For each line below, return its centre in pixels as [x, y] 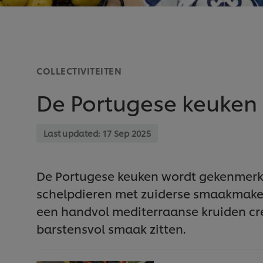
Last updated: [73, 133]
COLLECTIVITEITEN [79, 71]
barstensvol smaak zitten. [111, 229]
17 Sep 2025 [127, 133]
